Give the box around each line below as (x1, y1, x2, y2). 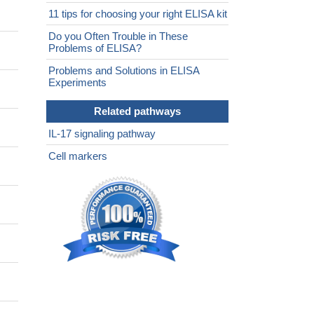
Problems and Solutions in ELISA (48, 64, 199, 77)
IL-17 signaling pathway (48, 128, 156, 140)
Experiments (48, 76, 107, 89)
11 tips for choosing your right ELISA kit (48, 8, 227, 20)
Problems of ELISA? (48, 42, 142, 55)
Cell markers (48, 150, 107, 163)
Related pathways (94, 105, 181, 118)
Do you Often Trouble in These (48, 30, 188, 43)
